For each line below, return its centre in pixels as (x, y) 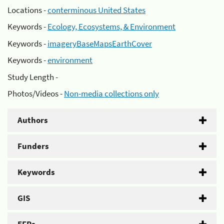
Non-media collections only (111, 93)
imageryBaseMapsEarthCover (100, 43)
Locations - (27, 10)
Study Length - (33, 77)
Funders (33, 146)
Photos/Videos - (36, 93)
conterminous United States (96, 10)
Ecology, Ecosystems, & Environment (111, 26)
